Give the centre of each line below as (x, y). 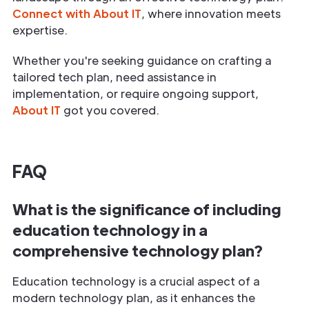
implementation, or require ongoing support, (136, 93)
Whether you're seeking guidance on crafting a (142, 60)
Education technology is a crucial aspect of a (136, 281)
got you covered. (110, 110)
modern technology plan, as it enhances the (134, 297)
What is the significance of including (147, 208)
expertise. (40, 30)
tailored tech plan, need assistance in (114, 77)
